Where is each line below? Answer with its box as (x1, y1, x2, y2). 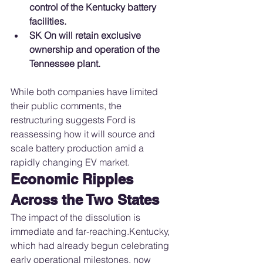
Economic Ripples (11, 171, 137, 188)
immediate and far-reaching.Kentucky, (11, 225, 172, 238)
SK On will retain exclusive (29, 29, 143, 42)
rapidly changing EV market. (11, 156, 130, 168)
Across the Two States (11, 191, 159, 208)
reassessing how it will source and (11, 128, 157, 140)
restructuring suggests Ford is (11, 114, 138, 126)
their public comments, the (11, 100, 124, 112)
